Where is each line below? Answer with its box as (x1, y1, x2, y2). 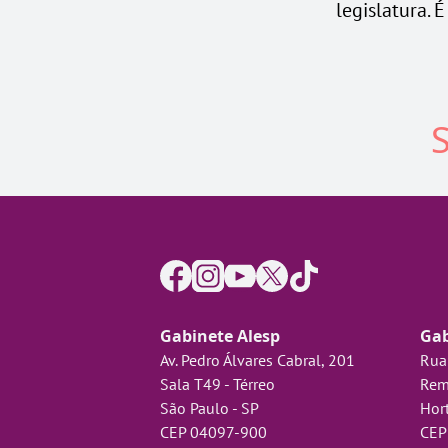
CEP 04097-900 (160, 422, 267, 442)
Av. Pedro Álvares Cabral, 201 (160, 350, 355, 370)
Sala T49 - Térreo (160, 374, 275, 394)
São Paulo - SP (160, 398, 259, 418)
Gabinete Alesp (160, 325, 280, 347)
